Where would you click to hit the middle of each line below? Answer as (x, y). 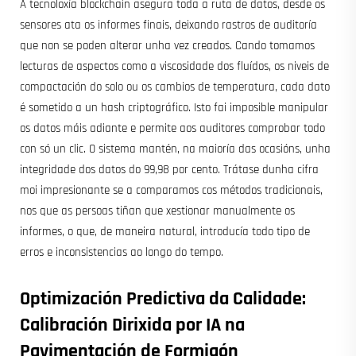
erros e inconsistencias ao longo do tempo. (122, 252)
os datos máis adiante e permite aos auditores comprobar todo (172, 128)
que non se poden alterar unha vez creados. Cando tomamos (167, 45)
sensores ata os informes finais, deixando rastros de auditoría (168, 25)
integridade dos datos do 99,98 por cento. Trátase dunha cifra (169, 169)
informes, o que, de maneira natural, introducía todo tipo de (165, 231)
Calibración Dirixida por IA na (132, 325)
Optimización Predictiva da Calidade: (163, 298)
